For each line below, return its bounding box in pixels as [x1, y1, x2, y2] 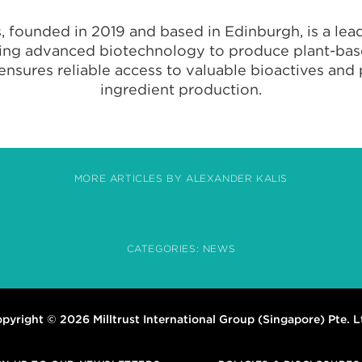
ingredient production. [99, 81, 262, 98]
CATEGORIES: [126, 242, 203, 255]
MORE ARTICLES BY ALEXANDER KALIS [74, 172, 288, 184]
